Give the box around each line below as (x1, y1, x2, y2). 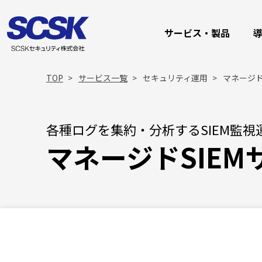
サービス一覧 (78, 72, 127, 84)
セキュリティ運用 (143, 72, 208, 84)
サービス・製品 (164, 26, 230, 40)
